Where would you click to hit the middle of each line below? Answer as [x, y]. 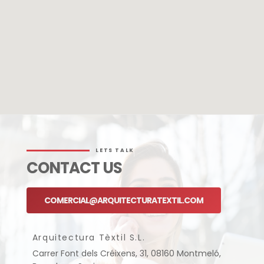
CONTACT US [74, 168]
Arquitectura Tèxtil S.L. [89, 237]
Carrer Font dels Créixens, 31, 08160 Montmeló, [126, 253]
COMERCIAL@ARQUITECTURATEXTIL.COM [123, 200]
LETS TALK [115, 151]
